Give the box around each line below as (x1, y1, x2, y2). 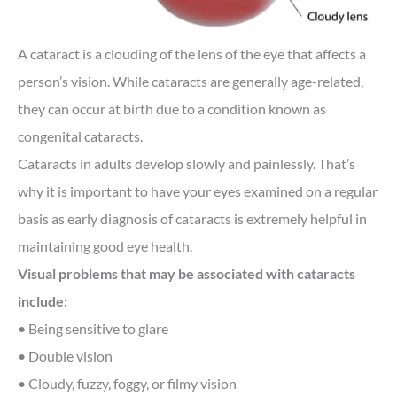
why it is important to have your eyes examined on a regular (18, 183, 378, 200)
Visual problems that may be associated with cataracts (18, 265, 355, 283)
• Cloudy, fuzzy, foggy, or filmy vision (18, 375, 237, 393)
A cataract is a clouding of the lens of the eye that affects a (18, 45, 366, 63)
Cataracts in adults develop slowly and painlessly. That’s (18, 155, 355, 173)
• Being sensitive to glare (18, 320, 168, 338)
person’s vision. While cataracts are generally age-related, (18, 73, 363, 90)
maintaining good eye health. (18, 237, 192, 255)
